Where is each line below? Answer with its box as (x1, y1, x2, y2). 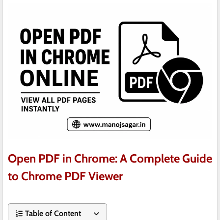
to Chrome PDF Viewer (8, 169, 123, 184)
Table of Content (25, 208, 81, 218)
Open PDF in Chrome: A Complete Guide (8, 151, 212, 166)
